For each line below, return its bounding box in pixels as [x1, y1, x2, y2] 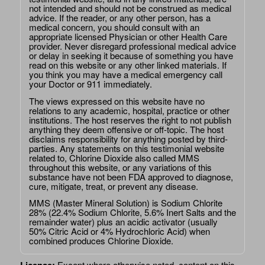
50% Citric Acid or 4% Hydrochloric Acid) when [28, 225, 210, 238]
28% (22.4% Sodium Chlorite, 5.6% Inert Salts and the [28, 206, 236, 219]
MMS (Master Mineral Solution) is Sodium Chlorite [28, 196, 222, 209]
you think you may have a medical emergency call [28, 67, 222, 80]
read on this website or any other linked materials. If [28, 58, 227, 71]
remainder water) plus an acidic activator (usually [28, 215, 218, 228]
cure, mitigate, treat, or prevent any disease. [28, 179, 198, 192]
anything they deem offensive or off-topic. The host [28, 122, 224, 135]
